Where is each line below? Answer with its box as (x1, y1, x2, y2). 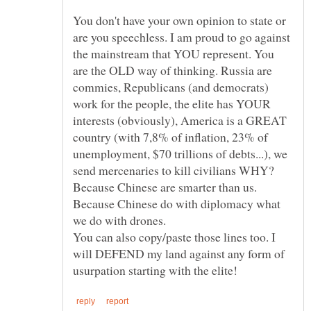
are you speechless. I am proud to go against (73, 28, 290, 46)
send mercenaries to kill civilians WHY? (73, 162, 274, 179)
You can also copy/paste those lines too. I (73, 228, 276, 246)
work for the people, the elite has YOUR (73, 95, 271, 112)
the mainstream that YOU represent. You (73, 45, 274, 62)
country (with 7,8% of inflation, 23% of (73, 128, 268, 146)
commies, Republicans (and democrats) (73, 78, 269, 96)
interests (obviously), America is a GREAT (73, 112, 287, 129)
